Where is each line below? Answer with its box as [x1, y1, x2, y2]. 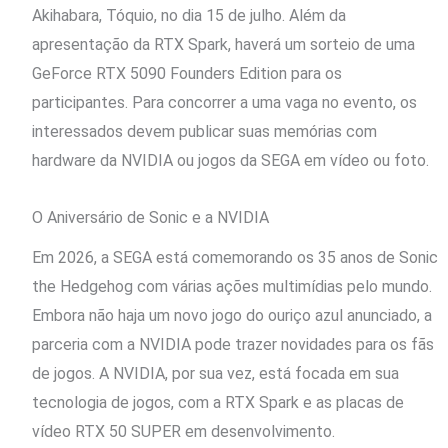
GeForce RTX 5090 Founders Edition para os [32, 63, 342, 83]
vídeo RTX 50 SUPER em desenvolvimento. [32, 421, 335, 441]
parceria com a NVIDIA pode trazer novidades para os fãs [32, 334, 434, 354]
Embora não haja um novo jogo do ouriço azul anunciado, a [32, 305, 432, 325]
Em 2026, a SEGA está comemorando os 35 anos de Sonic [32, 247, 438, 267]
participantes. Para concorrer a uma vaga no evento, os [32, 92, 417, 112]
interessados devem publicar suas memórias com [32, 121, 377, 141]
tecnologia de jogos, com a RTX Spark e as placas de [32, 392, 404, 412]
